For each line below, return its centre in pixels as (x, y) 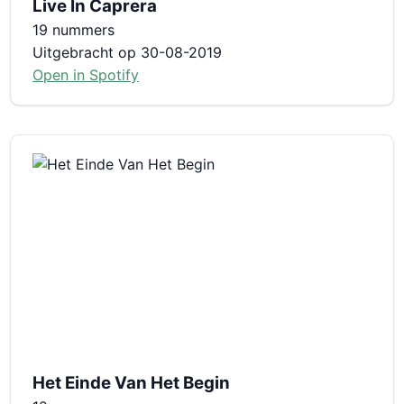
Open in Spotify (86, 74)
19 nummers (74, 29)
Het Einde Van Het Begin (132, 382)
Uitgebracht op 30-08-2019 (128, 52)
